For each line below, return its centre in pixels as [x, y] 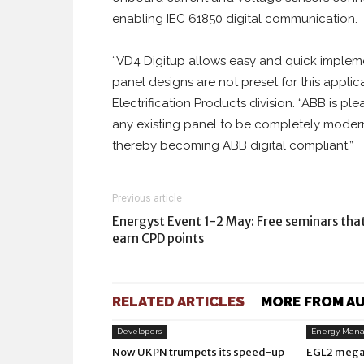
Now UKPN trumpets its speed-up [198, 352]
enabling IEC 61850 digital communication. [235, 19]
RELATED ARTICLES [178, 301]
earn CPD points [158, 238]
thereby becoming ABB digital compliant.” [233, 145]
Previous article [147, 198]
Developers [139, 331]
